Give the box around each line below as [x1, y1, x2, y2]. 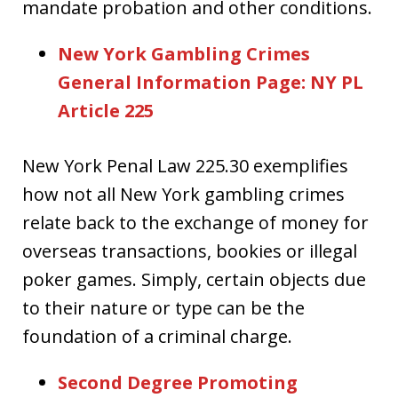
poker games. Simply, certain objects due [22, 267, 366, 291]
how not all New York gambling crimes [22, 181, 345, 206]
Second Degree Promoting [58, 370, 298, 394]
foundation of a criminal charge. [22, 323, 292, 348]
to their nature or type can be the [22, 295, 305, 320]
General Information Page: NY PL [58, 69, 363, 94]
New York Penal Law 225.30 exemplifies [22, 153, 348, 178]
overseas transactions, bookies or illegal [22, 238, 357, 263]
